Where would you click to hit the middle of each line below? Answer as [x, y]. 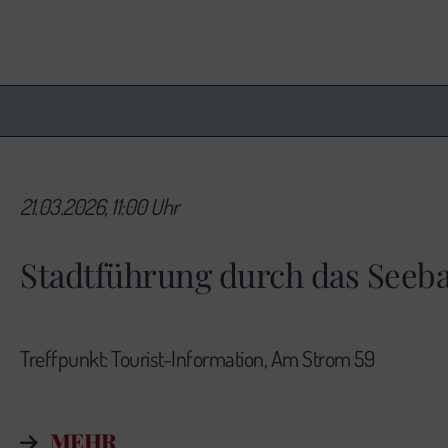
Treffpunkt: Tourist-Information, [145, 357]
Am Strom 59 [322, 357]
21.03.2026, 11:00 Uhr [99, 205]
